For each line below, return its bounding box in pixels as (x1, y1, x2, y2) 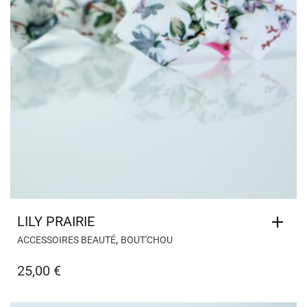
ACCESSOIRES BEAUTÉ (17, 234, 116, 245)
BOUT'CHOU (121, 234, 173, 245)
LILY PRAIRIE (17, 212, 95, 230)
